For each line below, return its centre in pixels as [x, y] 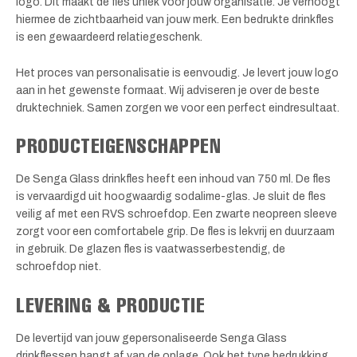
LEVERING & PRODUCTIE [111, 304]
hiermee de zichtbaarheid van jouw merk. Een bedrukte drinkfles [175, 20]
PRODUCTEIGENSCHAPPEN [119, 145]
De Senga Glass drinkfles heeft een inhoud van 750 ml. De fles [173, 179]
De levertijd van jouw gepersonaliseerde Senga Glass [151, 338]
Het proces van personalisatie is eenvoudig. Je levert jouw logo [177, 73]
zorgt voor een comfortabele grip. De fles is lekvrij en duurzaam [175, 232]
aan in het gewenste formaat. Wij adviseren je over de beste [168, 90]
